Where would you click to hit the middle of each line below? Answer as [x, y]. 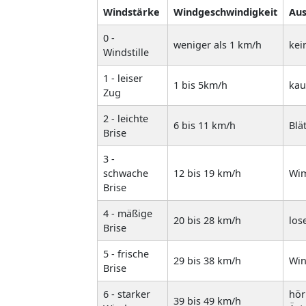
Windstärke [131, 12]
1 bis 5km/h [200, 85]
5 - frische [126, 253]
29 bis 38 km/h [207, 260]
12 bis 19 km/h [207, 173]
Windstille [126, 52]
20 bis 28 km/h [207, 220]
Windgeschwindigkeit [225, 12]
